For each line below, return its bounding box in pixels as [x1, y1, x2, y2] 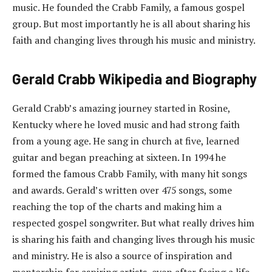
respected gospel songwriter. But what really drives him [12, 216, 254, 229]
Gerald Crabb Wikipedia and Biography [12, 69, 257, 87]
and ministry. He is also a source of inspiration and [12, 248, 232, 262]
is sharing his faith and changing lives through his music [12, 232, 255, 246]
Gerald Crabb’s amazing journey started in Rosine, [12, 101, 230, 115]
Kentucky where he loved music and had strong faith [12, 117, 240, 131]
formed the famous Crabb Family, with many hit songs [12, 166, 247, 180]
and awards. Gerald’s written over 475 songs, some [12, 183, 232, 197]
